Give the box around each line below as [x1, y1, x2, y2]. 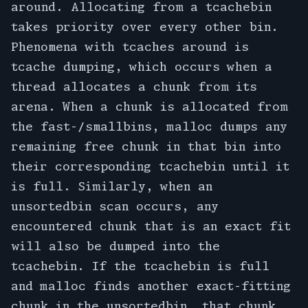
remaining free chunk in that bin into [11, 140, 281, 153]
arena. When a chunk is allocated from [11, 100, 287, 113]
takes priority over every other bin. [11, 20, 278, 34]
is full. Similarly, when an [11, 179, 212, 193]
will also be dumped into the [11, 239, 220, 253]
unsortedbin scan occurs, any [11, 199, 219, 213]
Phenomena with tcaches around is [11, 40, 249, 54]
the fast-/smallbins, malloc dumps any [11, 120, 287, 133]
